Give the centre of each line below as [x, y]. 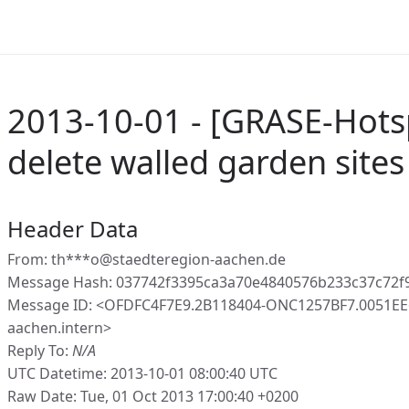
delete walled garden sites [206, 162]
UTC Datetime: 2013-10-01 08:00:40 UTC [142, 373]
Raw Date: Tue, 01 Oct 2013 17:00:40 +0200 [153, 396]
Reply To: [40, 351]
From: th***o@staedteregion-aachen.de [147, 259]
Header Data [73, 229]
